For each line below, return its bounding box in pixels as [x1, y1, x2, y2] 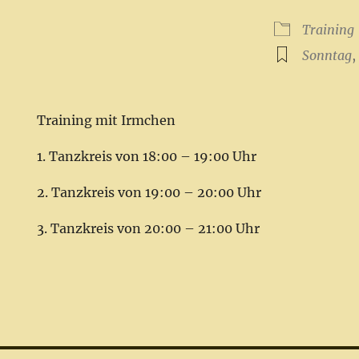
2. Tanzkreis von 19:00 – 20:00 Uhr [37, 184, 262, 201]
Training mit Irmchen [37, 112, 176, 129]
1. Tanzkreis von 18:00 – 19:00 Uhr [37, 148, 257, 165]
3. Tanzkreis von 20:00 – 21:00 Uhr [37, 220, 260, 237]
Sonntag [302, 47, 353, 64]
